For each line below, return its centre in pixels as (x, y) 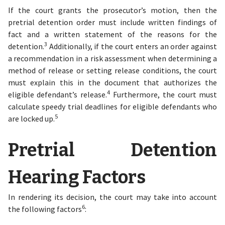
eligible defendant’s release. (58, 94)
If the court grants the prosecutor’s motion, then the (113, 10)
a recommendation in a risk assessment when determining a (113, 58)
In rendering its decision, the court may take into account (113, 197)
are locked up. (31, 119)
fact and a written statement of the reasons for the (113, 34)
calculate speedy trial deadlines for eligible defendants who (113, 106)
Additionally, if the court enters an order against (132, 46)
